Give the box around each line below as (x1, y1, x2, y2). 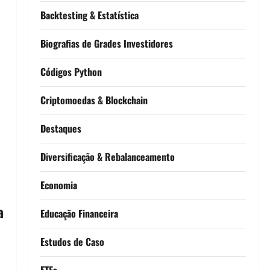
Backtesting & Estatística (40, 7, 139, 22)
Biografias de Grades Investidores (40, 36, 173, 51)
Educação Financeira (40, 206, 118, 221)
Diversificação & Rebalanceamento (40, 149, 175, 164)
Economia (40, 177, 77, 192)
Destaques (40, 121, 81, 136)
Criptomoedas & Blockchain (40, 92, 148, 107)
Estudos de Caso (40, 234, 104, 249)
